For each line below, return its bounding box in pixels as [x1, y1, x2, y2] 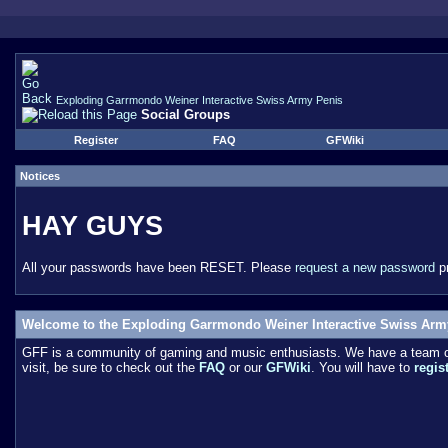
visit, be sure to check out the [22, 360, 199, 375]
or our [225, 360, 266, 375]
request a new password [295, 259, 435, 275]
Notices [20, 170, 60, 182]
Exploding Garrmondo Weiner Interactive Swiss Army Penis [56, 94, 343, 106]
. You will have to [311, 360, 414, 375]
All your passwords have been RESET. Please [22, 259, 295, 275]
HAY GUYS [22, 210, 163, 241]
